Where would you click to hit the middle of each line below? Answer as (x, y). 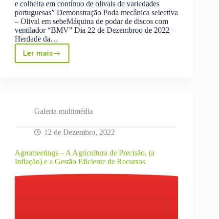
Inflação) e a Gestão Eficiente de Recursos (80, 162)
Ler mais (38, 54)
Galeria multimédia (64, 111)
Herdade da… (36, 39)
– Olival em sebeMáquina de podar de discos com (91, 22)
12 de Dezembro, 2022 (79, 132)
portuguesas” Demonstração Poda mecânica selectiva (96, 13)
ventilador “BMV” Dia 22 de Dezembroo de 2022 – (95, 30)
